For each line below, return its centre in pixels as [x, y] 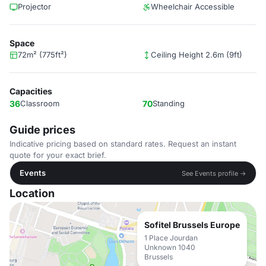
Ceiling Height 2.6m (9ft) [197, 55]
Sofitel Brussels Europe [192, 225]
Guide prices [42, 130]
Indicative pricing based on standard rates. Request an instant [123, 144]
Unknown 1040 [170, 247]
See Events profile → [214, 173]
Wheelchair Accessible [193, 7]
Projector [34, 7]
